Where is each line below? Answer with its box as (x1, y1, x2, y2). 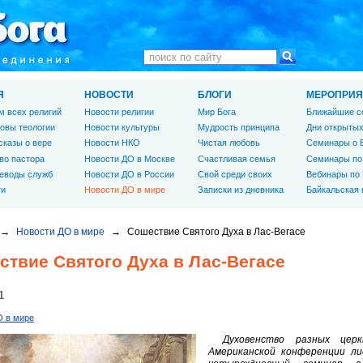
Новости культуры (84, 122, 160, 133)
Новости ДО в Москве (84, 153, 175, 164)
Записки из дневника (198, 184, 284, 194)
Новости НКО (84, 138, 140, 148)
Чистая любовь (198, 138, 260, 148)
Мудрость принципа (198, 122, 280, 133)
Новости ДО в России (84, 169, 174, 179)
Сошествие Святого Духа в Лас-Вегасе (127, 226, 305, 237)
